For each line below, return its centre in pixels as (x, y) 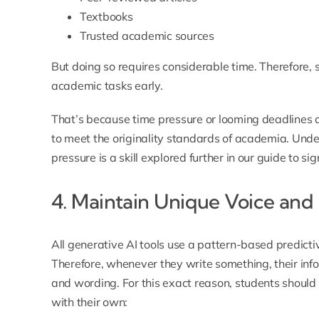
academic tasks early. (107, 86)
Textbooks (106, 17)
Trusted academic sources (147, 36)
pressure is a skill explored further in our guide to (176, 158)
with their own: (89, 302)
